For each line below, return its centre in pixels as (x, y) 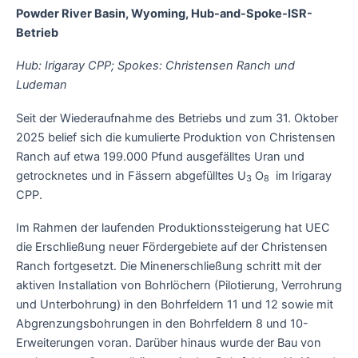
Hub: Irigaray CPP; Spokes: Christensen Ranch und (155, 66)
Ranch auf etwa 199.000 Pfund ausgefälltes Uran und (160, 156)
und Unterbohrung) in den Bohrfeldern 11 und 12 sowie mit (175, 305)
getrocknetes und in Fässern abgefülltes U (131, 175)
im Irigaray (300, 175)
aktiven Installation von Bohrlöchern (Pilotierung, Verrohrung (179, 286)
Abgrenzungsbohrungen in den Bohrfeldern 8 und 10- (162, 324)
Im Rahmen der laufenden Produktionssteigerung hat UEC (173, 228)
